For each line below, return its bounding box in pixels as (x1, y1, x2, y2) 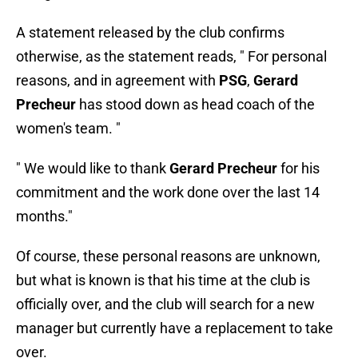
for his (277, 160, 320, 177)
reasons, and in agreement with (16, 72, 219, 89)
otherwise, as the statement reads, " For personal (16, 48, 327, 66)
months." (16, 208, 73, 225)
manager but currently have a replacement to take (16, 320, 333, 337)
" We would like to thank (16, 160, 166, 177)
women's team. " (16, 120, 121, 137)
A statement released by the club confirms (16, 24, 284, 42)
